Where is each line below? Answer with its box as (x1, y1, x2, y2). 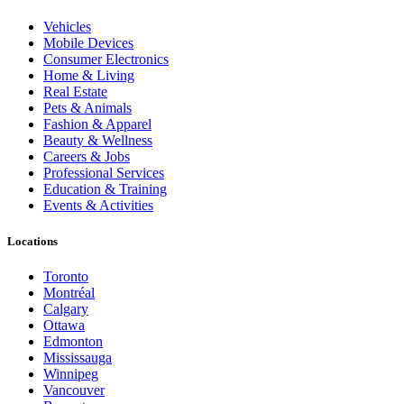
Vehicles (43, 19, 91, 35)
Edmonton (43, 333, 103, 349)
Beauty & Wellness (43, 133, 152, 149)
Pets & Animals (43, 100, 132, 116)
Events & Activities (43, 197, 153, 214)
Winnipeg (43, 365, 98, 381)
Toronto (43, 268, 88, 284)
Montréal (43, 284, 95, 300)
